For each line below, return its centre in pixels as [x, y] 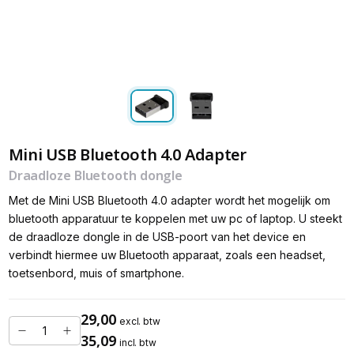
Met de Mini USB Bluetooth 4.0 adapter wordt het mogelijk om [169, 200]
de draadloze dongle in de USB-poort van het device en [157, 236]
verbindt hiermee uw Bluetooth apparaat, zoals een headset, [167, 254]
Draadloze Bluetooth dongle [96, 175]
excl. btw [140, 322]
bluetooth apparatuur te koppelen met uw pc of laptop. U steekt [175, 218]
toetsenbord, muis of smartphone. [96, 273]
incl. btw [138, 343]
